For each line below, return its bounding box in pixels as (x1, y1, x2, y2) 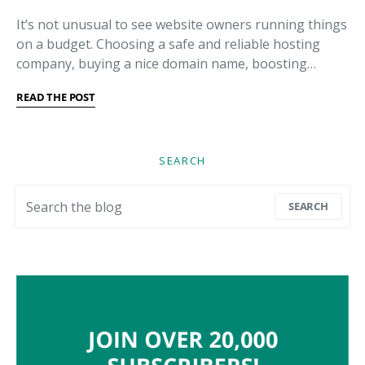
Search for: (16, 186, 72, 205)
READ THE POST (16, 90, 95, 105)
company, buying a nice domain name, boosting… (16, 55, 316, 73)
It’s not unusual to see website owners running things (16, 15, 347, 34)
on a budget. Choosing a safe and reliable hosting (16, 35, 320, 54)
